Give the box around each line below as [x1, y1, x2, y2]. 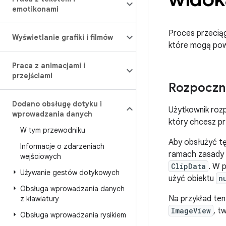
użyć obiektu [168, 174, 216, 184]
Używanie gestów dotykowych [20, 168, 120, 177]
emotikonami [12, 5, 59, 14]
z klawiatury [20, 194, 59, 203]
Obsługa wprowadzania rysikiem [20, 210, 126, 219]
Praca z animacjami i [12, 61, 85, 70]
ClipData [171, 161, 206, 171]
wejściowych [20, 152, 61, 161]
